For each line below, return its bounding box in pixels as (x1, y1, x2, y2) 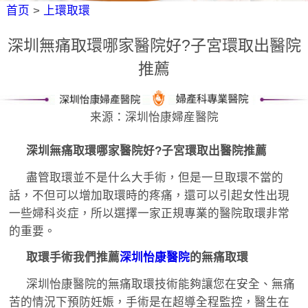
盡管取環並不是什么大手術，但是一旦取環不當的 (26, 170, 284, 184)
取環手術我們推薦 (26, 251, 120, 265)
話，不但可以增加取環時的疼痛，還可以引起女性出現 (8, 188, 289, 202)
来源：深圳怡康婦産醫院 (89, 111, 219, 124)
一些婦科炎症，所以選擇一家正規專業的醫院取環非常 (8, 206, 289, 220)
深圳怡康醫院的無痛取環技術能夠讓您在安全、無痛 (26, 278, 296, 291)
